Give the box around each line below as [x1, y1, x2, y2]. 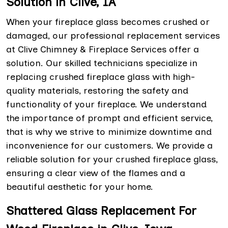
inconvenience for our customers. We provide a [6, 140, 213, 152]
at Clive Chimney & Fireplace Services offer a [6, 44, 199, 55]
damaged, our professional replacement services [6, 30, 220, 42]
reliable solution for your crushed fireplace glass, [6, 154, 218, 165]
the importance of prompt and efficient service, [6, 112, 213, 124]
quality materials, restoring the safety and [6, 85, 188, 97]
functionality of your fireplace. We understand [6, 99, 207, 110]
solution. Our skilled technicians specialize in [6, 58, 197, 69]
